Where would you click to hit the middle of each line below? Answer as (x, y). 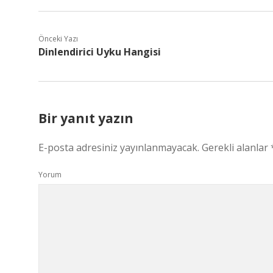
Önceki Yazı (58, 39)
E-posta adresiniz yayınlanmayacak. (119, 147)
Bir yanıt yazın (86, 118)
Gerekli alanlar (236, 147)
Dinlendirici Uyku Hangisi (100, 52)
